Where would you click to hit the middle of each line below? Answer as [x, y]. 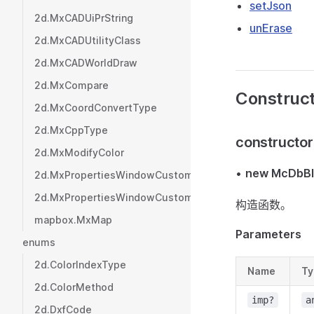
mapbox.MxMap [73, 220]
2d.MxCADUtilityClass [88, 40]
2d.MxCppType [71, 130]
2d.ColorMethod [74, 287]
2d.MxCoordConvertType [96, 108]
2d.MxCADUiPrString [84, 18]
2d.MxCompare [71, 85]
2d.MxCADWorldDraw [86, 63]
